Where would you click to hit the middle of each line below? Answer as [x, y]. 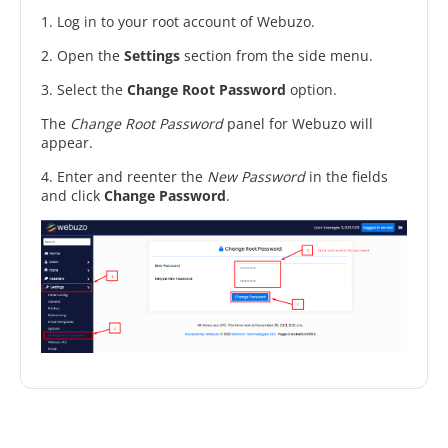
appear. [67, 142]
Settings [152, 55]
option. [311, 89]
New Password [256, 176]
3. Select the [84, 89]
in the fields [346, 176]
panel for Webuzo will [298, 123]
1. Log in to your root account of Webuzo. [178, 21]
